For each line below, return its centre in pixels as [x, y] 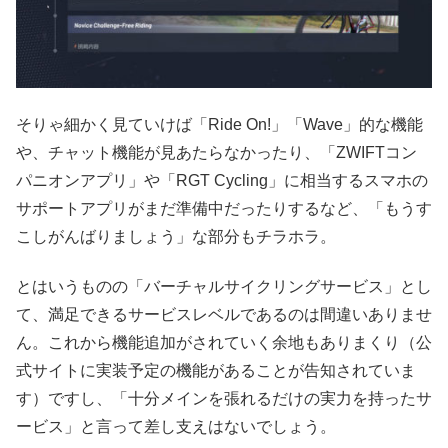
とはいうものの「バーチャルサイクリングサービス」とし [224, 287]
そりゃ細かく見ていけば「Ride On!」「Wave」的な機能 [219, 124]
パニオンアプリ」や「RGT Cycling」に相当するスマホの [222, 180]
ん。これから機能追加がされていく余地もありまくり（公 [224, 343]
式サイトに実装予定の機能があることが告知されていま [216, 371]
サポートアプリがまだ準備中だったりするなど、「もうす [224, 208]
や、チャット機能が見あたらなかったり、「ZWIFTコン [216, 152]
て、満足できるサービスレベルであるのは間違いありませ [224, 315]
